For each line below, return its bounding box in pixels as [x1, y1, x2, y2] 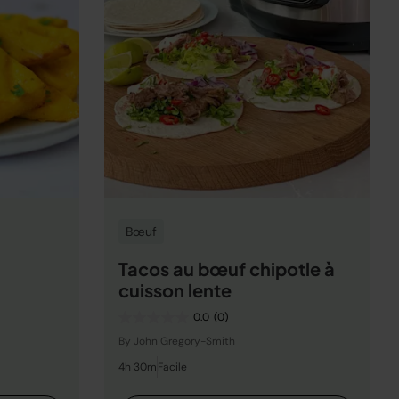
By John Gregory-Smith [118, 334, 235, 348]
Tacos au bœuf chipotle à [118, 257, 335, 280]
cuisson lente [118, 279, 232, 301]
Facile [158, 360, 187, 374]
